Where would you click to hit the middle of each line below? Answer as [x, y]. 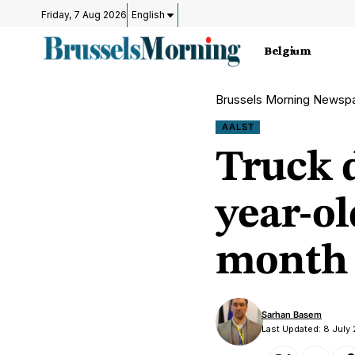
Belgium [288, 51]
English [149, 15]
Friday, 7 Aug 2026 [84, 15]
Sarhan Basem [292, 315]
